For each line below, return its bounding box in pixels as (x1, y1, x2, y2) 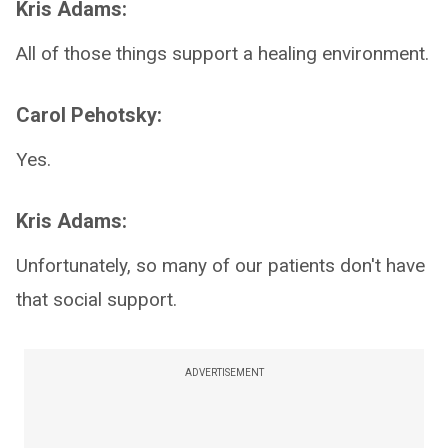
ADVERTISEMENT (184, 367, 264, 378)
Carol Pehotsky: (16, 103, 162, 127)
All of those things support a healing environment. (16, 42, 429, 65)
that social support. (16, 288, 177, 311)
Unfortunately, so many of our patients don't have (16, 254, 425, 277)
